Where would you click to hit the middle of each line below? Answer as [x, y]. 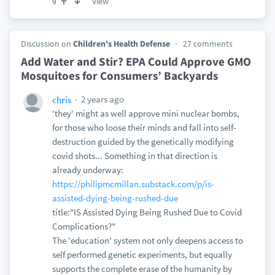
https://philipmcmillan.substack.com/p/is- [133, 184]
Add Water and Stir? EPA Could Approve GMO [136, 61]
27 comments [207, 44]
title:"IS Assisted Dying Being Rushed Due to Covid [147, 212]
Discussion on [47, 44]
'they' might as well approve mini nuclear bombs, [145, 113]
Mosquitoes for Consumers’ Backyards [119, 76]
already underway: [87, 170]
